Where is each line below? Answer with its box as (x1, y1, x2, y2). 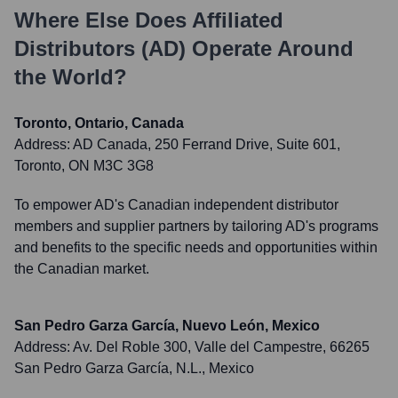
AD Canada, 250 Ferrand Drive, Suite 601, (73, 137, 340, 152)
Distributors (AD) (14, 36, 186, 60)
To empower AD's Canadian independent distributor (14, 197, 338, 212)
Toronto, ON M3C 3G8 (14, 158, 154, 173)
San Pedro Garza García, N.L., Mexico (14, 361, 254, 376)
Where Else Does (14, 8, 192, 32)
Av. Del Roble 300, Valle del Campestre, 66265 (73, 339, 370, 354)
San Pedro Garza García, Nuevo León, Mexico (14, 318, 320, 333)
